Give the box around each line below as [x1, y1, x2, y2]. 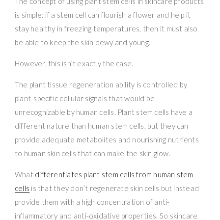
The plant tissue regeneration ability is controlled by [15, 80, 188, 89]
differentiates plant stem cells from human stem [35, 169, 193, 179]
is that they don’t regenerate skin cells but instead [29, 183, 199, 192]
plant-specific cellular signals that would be [15, 93, 155, 103]
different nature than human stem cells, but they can [15, 121, 189, 130]
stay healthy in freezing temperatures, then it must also [15, 24, 198, 33]
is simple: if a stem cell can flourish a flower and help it [15, 10, 191, 19]
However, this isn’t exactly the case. [15, 58, 134, 68]
